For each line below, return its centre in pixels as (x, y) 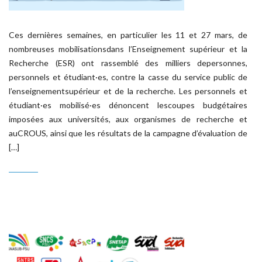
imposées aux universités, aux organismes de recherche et (128, 119)
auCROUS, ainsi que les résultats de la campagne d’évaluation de (128, 133)
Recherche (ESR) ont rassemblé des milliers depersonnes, (128, 63)
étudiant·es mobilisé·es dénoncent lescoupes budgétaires (128, 105)
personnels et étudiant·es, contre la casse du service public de (128, 77)
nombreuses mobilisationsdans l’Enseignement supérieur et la (128, 49)
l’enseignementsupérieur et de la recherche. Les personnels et (128, 91)
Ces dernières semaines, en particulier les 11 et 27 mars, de (128, 35)
